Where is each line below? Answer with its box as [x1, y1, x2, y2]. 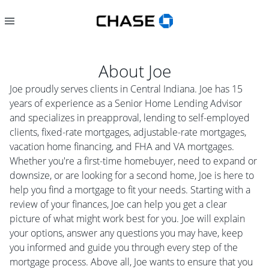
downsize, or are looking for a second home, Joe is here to [10, 169, 254, 182]
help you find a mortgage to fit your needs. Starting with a [10, 183, 250, 196]
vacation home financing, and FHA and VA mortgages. [10, 140, 234, 153]
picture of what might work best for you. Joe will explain [10, 212, 245, 225]
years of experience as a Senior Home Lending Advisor [10, 97, 242, 110]
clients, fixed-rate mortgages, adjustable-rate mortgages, [10, 125, 246, 139]
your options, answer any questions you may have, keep [10, 226, 243, 240]
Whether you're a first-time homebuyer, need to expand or [10, 154, 257, 168]
